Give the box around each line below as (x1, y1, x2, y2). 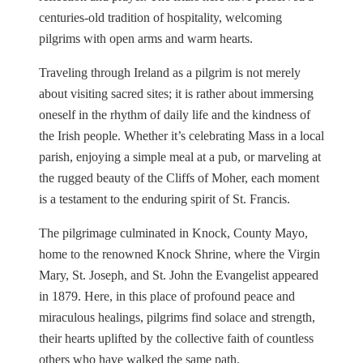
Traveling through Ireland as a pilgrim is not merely (39, 65, 301, 79)
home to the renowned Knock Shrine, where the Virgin (39, 246, 320, 261)
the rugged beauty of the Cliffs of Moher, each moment (39, 170, 319, 185)
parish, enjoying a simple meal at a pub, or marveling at (39, 149, 321, 164)
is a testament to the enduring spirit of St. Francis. (39, 191, 290, 206)
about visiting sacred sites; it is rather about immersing (39, 86, 314, 100)
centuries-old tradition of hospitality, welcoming (39, 10, 282, 24)
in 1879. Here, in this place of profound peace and (39, 288, 295, 303)
